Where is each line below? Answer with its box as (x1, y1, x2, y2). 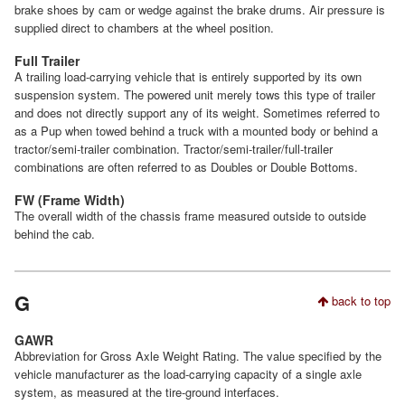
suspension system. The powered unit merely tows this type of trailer (14, 86, 375, 104)
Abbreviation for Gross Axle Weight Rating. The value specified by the (14, 346, 381, 364)
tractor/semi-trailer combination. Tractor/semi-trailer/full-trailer (14, 140, 333, 158)
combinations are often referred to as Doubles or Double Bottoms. (14, 158, 358, 176)
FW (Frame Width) (14, 191, 125, 210)
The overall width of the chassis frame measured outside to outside (14, 207, 366, 225)
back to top (328, 292, 391, 310)
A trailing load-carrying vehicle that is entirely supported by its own (14, 68, 362, 86)
